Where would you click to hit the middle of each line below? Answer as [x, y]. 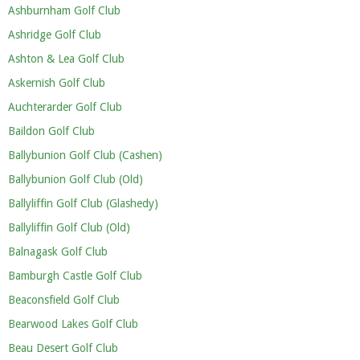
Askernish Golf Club [57, 83]
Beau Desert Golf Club [63, 348]
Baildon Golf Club [51, 131]
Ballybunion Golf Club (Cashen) [85, 155]
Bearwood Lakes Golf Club [73, 324]
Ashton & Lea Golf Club [66, 59]
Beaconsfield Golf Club [64, 300]
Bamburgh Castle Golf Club [75, 276]
